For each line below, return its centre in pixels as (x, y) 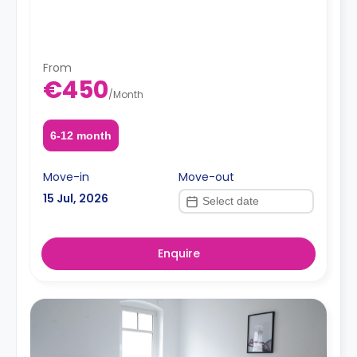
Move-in (66, 177)
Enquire (178, 253)
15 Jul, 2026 (76, 198)
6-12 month (80, 135)
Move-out (206, 177)
